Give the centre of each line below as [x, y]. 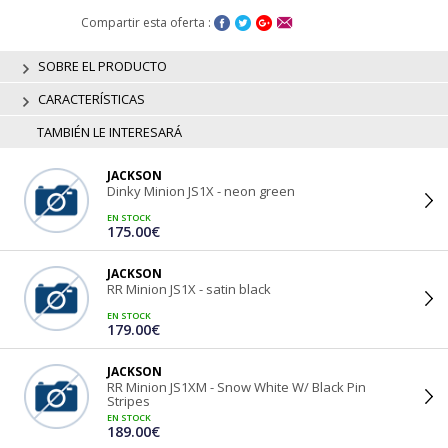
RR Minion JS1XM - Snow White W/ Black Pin [236, 386]
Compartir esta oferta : [147, 22]
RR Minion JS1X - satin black [189, 288]
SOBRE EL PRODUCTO [100, 65]
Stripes [128, 400]
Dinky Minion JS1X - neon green [201, 190]
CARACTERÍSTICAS [89, 98]
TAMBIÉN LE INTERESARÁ [109, 132]
